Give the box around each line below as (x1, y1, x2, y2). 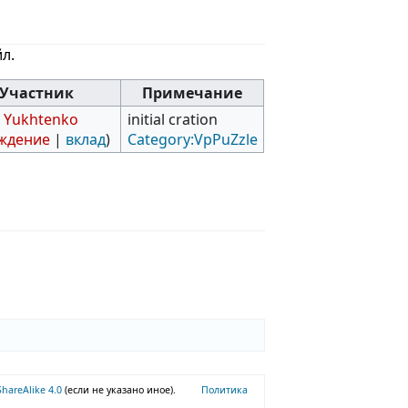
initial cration (127, 108, 218, 129)
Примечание (142, 82, 243, 103)
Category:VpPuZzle (127, 128, 258, 149)
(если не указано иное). (65, 382, 177, 396)
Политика (201, 382, 249, 396)
